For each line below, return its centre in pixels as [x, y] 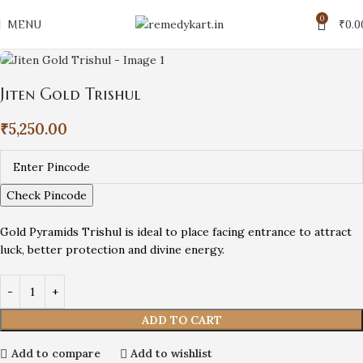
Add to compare [56, 353]
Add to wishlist [172, 353]
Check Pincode [47, 195]
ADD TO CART [181, 320]
